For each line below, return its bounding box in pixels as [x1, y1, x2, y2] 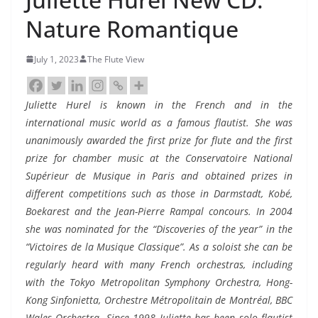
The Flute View [87, 53, 144, 65]
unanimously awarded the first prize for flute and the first [26, 133, 292, 147]
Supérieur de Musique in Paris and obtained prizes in [26, 168, 292, 182]
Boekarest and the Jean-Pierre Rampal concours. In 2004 [26, 204, 292, 218]
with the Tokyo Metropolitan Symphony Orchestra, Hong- [26, 275, 292, 289]
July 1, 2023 [34, 53, 79, 65]
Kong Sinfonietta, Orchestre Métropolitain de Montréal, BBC [26, 292, 292, 307]
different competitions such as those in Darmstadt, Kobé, [26, 186, 292, 200]
